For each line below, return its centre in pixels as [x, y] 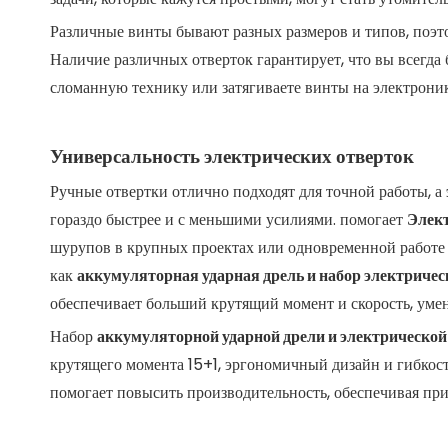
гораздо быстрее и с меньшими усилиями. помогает [228, 219]
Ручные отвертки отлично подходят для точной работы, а [248, 191]
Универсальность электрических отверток [232, 156]
